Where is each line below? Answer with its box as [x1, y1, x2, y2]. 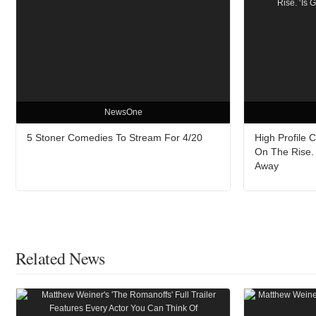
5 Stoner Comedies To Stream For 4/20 [27, 132, 202, 144]
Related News [16, 247, 104, 270]
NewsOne [104, 107, 142, 118]
